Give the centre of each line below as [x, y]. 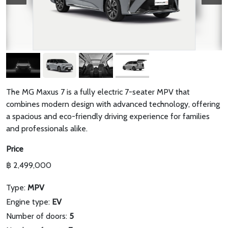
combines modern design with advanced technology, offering [113, 104]
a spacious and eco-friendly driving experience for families [108, 117]
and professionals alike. [47, 129]
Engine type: [29, 202]
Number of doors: [38, 216]
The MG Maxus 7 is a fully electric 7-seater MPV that [98, 92]
